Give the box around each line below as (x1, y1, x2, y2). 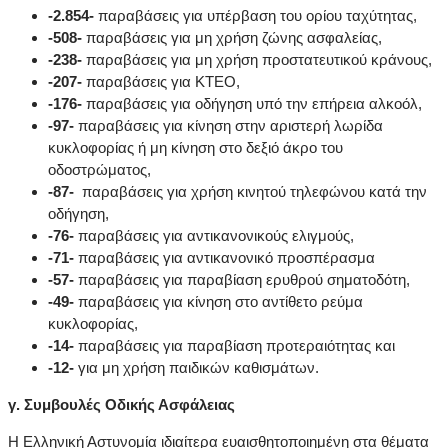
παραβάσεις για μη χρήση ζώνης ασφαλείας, (82, 29, 382, 47)
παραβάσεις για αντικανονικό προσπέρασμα (74, 249, 375, 267)
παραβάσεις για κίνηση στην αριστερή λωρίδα (78, 117, 383, 135)
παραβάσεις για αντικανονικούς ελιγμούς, (78, 227, 354, 245)
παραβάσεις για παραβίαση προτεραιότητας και (78, 337, 395, 355)
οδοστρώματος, (48, 161, 151, 179)
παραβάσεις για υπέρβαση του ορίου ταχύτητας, (98, 7, 417, 25)
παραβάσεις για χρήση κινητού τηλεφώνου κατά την (74, 183, 427, 201)
